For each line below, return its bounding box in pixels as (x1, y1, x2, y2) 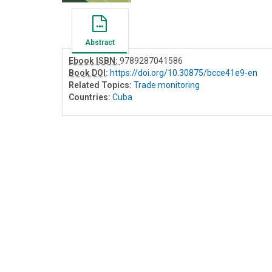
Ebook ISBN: (69, 55, 120, 66)
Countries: (69, 92, 110, 102)
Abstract (84, 38, 115, 47)
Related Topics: (69, 80, 132, 90)
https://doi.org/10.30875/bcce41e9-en (110, 67, 257, 78)
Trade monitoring (134, 80, 200, 90)
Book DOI (69, 67, 106, 78)
